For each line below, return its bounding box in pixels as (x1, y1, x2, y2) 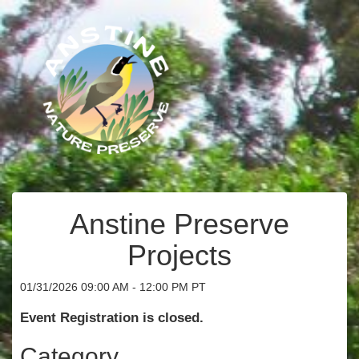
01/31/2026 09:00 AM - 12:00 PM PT (20, 280, 206, 293)
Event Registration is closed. (20, 309, 204, 325)
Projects (127, 239, 232, 272)
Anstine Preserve (70, 208, 289, 240)
